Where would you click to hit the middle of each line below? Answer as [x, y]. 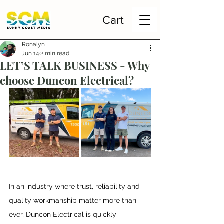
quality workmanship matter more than [74, 200]
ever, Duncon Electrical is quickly [64, 214]
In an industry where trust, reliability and [75, 186]
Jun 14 [31, 53]
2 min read [55, 53]
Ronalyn [33, 44]
